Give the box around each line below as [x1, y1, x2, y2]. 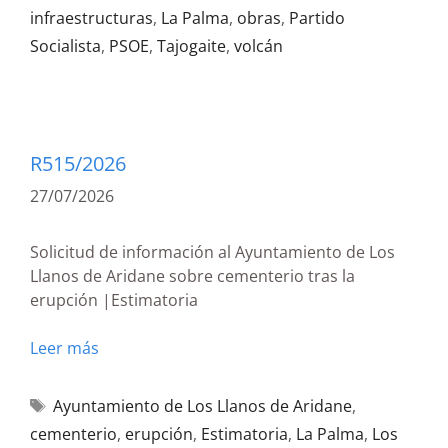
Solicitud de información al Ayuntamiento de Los [30, 241, 395, 263]
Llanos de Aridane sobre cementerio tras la [30, 265, 355, 287]
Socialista [30, 35, 101, 57]
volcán [234, 35, 283, 57]
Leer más [30, 337, 99, 359]
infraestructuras [30, 7, 153, 29]
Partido [289, 7, 345, 29]
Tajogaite [157, 35, 226, 57]
